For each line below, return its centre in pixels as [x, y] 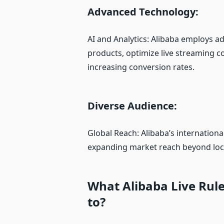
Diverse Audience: [132, 106]
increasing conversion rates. [141, 67]
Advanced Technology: [143, 12]
